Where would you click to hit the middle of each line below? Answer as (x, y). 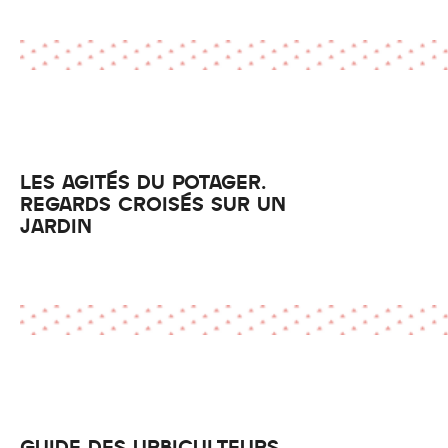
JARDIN (56, 225)
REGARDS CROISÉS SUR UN (153, 203)
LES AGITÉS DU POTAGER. (143, 181)
